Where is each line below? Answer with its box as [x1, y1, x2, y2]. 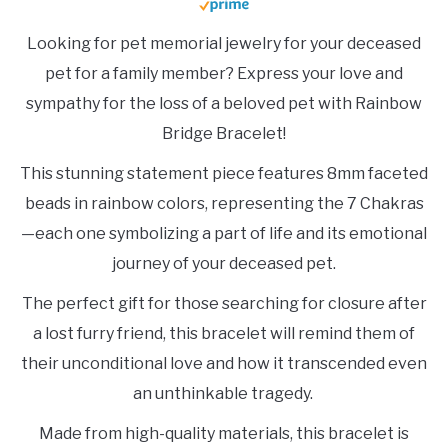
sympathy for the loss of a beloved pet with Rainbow [26, 94, 422, 114]
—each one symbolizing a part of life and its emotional [21, 224, 427, 244]
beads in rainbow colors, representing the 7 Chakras [24, 194, 424, 214]
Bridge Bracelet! [162, 124, 286, 144]
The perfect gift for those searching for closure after [21, 294, 427, 314]
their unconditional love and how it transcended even [21, 354, 427, 374]
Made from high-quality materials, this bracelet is [39, 424, 409, 444]
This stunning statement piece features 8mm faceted [20, 164, 428, 184]
